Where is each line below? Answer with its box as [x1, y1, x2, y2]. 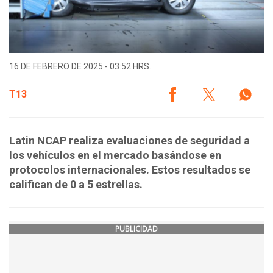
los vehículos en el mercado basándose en [9, 149, 221, 162]
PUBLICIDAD [115, 224, 158, 235]
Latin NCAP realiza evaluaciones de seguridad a [9, 134, 250, 147]
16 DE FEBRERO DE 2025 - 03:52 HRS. [9, 62, 151, 72]
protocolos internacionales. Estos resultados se [9, 163, 250, 177]
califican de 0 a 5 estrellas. [9, 178, 143, 191]
